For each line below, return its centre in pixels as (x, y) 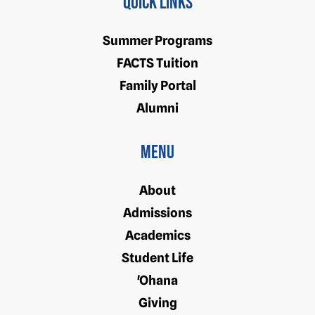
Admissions (157, 212)
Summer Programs (157, 40)
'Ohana (157, 280)
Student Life (157, 257)
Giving (157, 302)
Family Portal (157, 85)
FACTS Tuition (157, 63)
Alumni (157, 108)
